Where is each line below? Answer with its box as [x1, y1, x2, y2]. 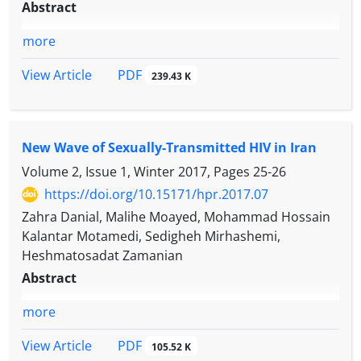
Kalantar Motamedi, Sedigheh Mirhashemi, [22, 227, 280, 246]
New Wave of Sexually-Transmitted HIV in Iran [22, 139, 317, 157]
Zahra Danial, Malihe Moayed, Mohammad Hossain [22, 208, 330, 226]
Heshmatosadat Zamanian [22, 247, 183, 265]
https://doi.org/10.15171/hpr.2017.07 [44, 185, 268, 204]
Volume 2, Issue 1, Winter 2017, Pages [22, 163, 253, 181]
